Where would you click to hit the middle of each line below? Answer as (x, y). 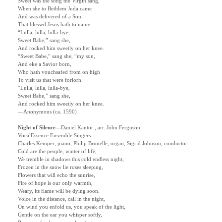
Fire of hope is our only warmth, (55, 183)
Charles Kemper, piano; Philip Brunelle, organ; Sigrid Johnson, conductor (103, 144)
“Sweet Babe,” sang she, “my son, (56, 56)
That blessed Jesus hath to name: (55, 25)
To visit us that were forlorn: (50, 80)
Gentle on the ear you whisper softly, (60, 215)
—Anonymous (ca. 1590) (47, 112)
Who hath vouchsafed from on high (59, 72)
